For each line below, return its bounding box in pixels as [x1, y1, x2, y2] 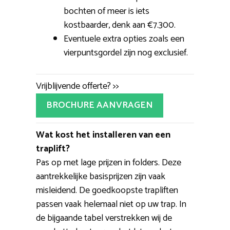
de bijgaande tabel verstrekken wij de [36, 210, 172, 226]
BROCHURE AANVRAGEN [46, 97, 153, 113]
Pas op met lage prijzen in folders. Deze [36, 155, 181, 170]
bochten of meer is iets [64, 3, 149, 19]
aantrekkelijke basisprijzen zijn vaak [36, 168, 165, 184]
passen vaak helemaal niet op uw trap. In [36, 196, 186, 212]
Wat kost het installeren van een [36, 127, 170, 143]
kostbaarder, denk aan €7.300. [64, 17, 176, 33]
